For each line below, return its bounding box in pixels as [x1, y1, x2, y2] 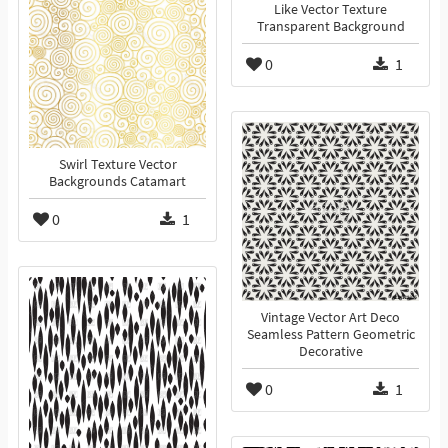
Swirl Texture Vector [58, 156, 177, 174]
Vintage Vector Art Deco [261, 309, 400, 327]
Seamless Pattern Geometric [246, 326, 415, 344]
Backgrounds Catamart [49, 173, 186, 191]
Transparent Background [256, 18, 405, 36]
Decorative [298, 343, 363, 361]
